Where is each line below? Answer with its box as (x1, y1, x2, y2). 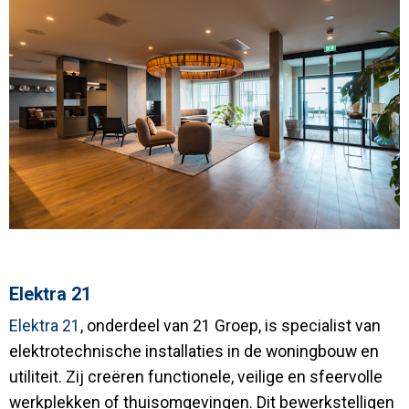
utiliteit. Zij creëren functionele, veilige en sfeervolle (9, 368, 383, 387)
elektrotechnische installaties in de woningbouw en (9, 342, 379, 362)
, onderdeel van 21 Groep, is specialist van (80, 317, 381, 336)
